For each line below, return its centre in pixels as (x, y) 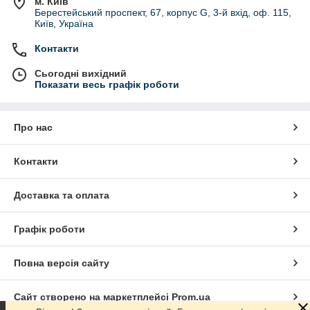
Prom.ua (191, 297)
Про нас (33, 127)
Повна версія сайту (62, 263)
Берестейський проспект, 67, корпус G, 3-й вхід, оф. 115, (163, 12)
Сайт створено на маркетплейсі (93, 297)
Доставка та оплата (62, 195)
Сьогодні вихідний (81, 73)
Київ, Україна (64, 23)
